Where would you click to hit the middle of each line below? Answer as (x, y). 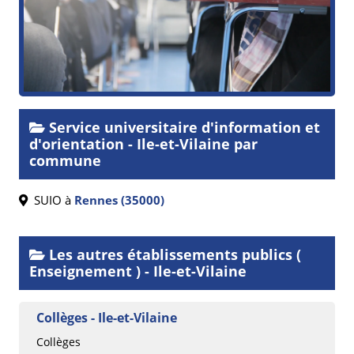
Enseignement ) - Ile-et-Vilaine (138, 271)
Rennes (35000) (119, 200)
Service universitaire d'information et (183, 127)
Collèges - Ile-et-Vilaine (107, 317)
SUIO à (51, 200)
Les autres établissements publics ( (173, 254)
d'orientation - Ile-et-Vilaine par (143, 143)
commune (65, 160)
